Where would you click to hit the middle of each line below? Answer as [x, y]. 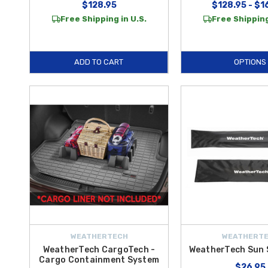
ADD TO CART [99, 62]
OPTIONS [250, 62]
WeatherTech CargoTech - [99, 250]
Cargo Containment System [99, 260]
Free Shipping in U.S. [103, 19]
